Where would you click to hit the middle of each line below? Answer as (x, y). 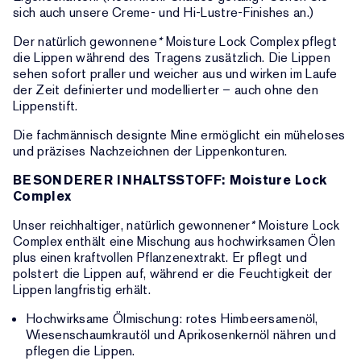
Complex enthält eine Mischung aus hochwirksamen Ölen (174, 241)
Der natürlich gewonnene (85, 41)
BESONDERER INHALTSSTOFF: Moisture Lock (170, 180)
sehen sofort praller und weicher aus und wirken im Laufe (175, 74)
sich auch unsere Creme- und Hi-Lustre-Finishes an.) (164, 12)
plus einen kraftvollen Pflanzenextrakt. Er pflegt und (160, 257)
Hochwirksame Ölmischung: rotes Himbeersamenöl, (172, 319)
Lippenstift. (46, 106)
